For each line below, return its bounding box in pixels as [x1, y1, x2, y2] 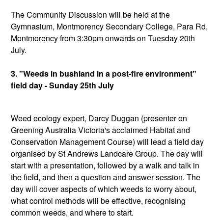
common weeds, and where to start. [11, 206, 134, 218]
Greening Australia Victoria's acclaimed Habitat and [11, 124, 190, 136]
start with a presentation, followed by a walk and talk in [11, 159, 199, 171]
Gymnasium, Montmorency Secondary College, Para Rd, [11, 20, 208, 32]
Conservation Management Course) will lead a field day [11, 136, 204, 147]
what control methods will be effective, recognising [11, 194, 186, 206]
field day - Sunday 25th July [11, 79, 114, 91]
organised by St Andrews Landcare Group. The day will [11, 147, 203, 159]
